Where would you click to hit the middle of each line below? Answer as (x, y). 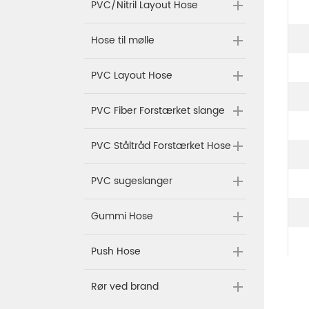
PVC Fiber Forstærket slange (158, 111)
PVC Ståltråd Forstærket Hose (161, 146)
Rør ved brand (125, 287)
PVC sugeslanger (132, 181)
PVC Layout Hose (132, 76)
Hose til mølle (123, 41)
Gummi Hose (122, 217)
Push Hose (116, 252)
